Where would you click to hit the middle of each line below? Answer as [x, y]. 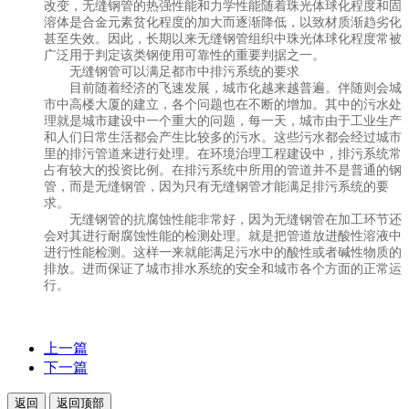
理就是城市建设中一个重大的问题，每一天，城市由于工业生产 [223, 121]
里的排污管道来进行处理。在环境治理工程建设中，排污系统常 [223, 153]
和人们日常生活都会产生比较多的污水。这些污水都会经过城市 [223, 137]
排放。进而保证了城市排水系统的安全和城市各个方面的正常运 [223, 268]
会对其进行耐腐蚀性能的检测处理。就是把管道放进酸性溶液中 [223, 236]
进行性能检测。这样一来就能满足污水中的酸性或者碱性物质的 [223, 252]
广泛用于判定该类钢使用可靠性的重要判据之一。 [184, 55]
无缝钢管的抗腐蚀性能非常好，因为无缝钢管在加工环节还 [223, 219]
